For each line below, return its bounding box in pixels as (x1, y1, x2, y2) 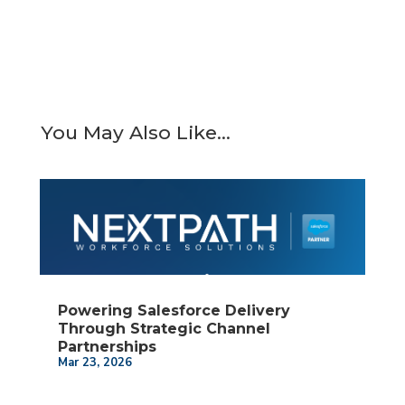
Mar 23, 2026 (57, 353, 132, 371)
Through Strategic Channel (57, 319, 270, 337)
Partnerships (57, 337, 156, 355)
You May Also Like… (40, 120, 231, 144)
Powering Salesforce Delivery (57, 301, 290, 319)
